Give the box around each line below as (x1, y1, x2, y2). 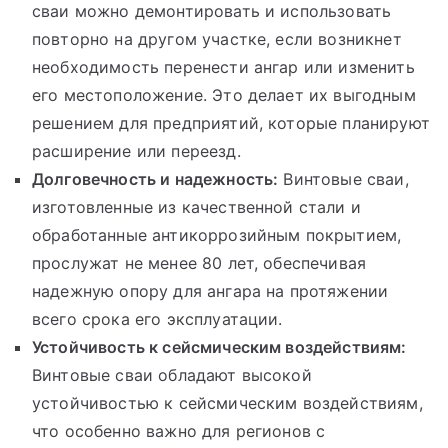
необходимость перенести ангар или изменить (32, 56, 415, 77)
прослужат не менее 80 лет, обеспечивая (32, 252, 367, 273)
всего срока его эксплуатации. (32, 308, 283, 329)
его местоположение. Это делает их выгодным (32, 84, 416, 105)
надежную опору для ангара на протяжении (32, 280, 389, 301)
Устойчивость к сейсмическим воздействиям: (32, 336, 407, 357)
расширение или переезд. (32, 140, 241, 161)
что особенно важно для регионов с (32, 420, 326, 441)
